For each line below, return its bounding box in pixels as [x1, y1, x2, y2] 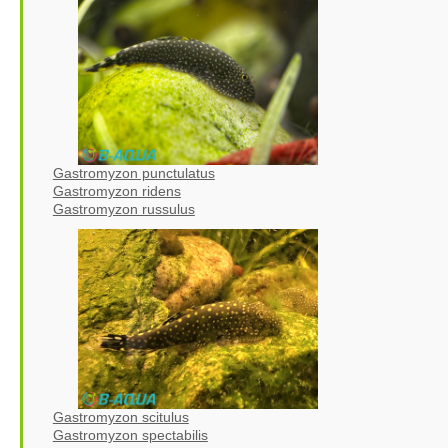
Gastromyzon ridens [52, 182, 181, 199]
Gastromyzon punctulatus [52, 164, 215, 181]
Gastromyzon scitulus [52, 408, 189, 425]
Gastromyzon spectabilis [52, 426, 208, 443]
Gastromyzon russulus [52, 200, 195, 217]
